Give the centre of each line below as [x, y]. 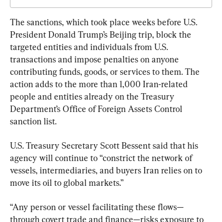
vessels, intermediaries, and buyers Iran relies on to [107, 170]
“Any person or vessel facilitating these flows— [97, 207]
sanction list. [33, 121]
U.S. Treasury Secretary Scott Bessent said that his [105, 145]
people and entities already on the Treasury [93, 96]
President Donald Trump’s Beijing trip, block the [102, 34]
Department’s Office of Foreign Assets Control [97, 109]
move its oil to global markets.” [67, 182]
